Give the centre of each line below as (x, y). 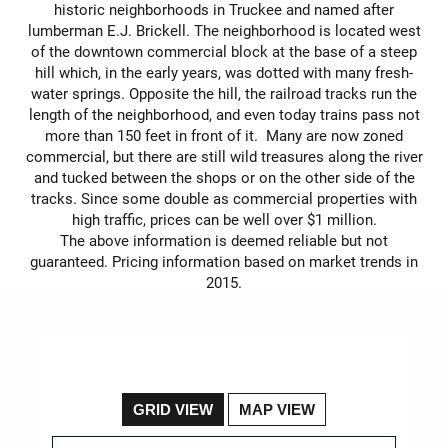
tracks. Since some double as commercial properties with (224, 197)
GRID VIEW (173, 409)
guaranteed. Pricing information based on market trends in (224, 260)
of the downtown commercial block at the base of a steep (224, 50)
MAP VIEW (277, 409)
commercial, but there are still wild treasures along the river (224, 155)
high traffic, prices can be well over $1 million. (224, 218)
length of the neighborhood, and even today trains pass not (224, 113)
